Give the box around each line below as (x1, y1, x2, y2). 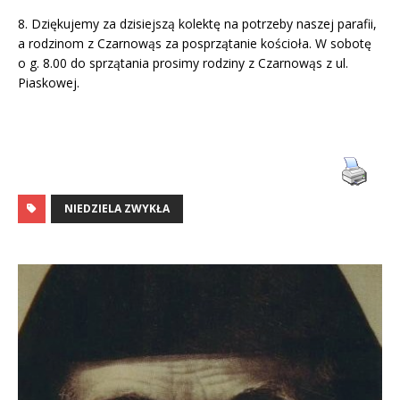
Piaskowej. (18, 73, 79, 91)
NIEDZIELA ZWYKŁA (64, 200, 170, 216)
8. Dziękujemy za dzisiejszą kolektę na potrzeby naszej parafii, (18, 14, 377, 32)
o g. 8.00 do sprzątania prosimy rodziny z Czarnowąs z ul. (18, 54, 348, 71)
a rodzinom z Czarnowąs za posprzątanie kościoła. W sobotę (18, 34, 371, 52)
